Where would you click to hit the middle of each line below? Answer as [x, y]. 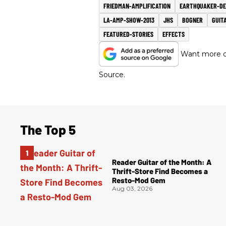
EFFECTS [174, 34]
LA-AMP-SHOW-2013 [129, 20]
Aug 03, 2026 [132, 189]
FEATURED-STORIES [128, 34]
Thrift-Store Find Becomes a [160, 171]
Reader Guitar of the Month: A [162, 162]
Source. [112, 74]
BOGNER [192, 20]
